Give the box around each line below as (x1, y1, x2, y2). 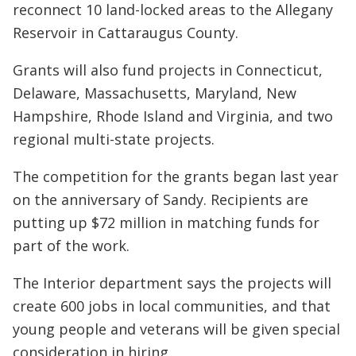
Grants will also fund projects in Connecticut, (13, 60, 323, 80)
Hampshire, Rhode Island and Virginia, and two (13, 106, 333, 126)
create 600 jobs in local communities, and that (13, 296, 331, 316)
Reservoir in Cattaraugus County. (13, 23, 238, 43)
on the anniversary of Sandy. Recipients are (13, 190, 308, 210)
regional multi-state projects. (13, 130, 215, 149)
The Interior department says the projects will (13, 273, 331, 293)
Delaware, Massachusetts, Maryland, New (13, 83, 296, 103)
